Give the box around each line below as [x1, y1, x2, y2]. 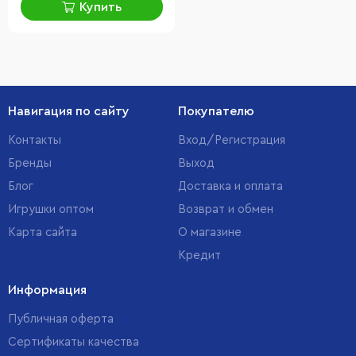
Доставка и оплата [178, 180, 283, 192]
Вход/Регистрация [178, 134, 285, 146]
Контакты [8, 134, 61, 146]
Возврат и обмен [178, 203, 273, 215]
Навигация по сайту [8, 105, 130, 118]
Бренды [8, 157, 52, 169]
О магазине [178, 226, 242, 238]
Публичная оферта [8, 313, 114, 325]
